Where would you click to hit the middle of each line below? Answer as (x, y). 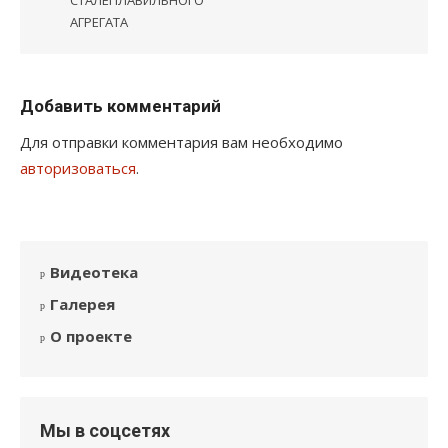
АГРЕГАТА (99, 22)
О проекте (91, 336)
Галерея (82, 304)
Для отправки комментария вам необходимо (181, 142)
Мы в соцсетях (105, 431)
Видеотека (94, 272)
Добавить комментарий (120, 106)
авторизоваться (78, 168)
